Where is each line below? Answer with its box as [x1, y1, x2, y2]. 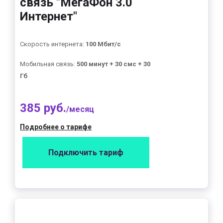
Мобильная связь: [20, 60, 77, 68]
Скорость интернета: [20, 40, 86, 48]
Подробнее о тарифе [20, 123, 92, 131]
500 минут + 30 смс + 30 [77, 60, 150, 68]
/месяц [66, 105, 94, 114]
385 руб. [20, 101, 66, 115]
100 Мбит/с [86, 40, 121, 48]
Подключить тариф [48, 148, 123, 157]
